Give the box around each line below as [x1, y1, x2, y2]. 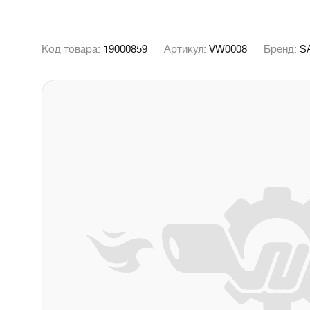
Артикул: [164, 44, 209, 55]
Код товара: [42, 44, 103, 55]
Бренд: [264, 44, 300, 55]
